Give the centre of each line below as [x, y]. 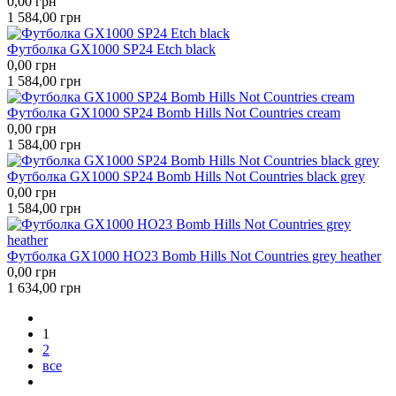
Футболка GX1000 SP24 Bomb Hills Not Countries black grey [186, 176]
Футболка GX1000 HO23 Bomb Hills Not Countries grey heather [194, 255]
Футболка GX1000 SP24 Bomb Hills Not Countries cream [174, 112]
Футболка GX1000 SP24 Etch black [111, 49]
